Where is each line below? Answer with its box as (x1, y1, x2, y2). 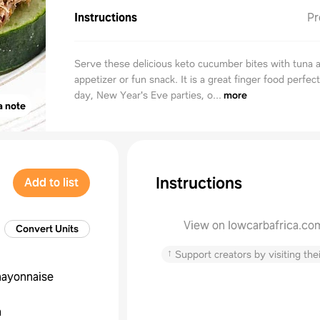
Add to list (24, 175, 79, 190)
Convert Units (16, 222, 79, 235)
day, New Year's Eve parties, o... (74, 89, 221, 101)
